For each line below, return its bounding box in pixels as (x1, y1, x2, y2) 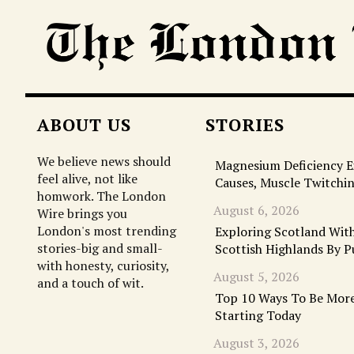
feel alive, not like (37, 169, 137, 187)
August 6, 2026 (213, 201, 300, 219)
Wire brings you (37, 204, 127, 222)
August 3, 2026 (213, 333, 300, 352)
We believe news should (37, 152, 171, 170)
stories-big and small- (37, 239, 163, 257)
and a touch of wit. (37, 273, 144, 292)
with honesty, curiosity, (37, 256, 169, 274)
